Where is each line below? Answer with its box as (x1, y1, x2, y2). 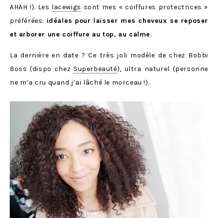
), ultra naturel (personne (117, 64, 208, 73)
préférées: (10, 16, 47, 25)
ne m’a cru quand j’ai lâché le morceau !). (10, 78, 150, 87)
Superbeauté (73, 64, 117, 73)
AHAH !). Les (10, 2, 52, 11)
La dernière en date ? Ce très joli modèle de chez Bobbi (10, 51, 208, 59)
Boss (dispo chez (10, 64, 73, 73)
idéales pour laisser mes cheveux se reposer (46, 16, 208, 25)
